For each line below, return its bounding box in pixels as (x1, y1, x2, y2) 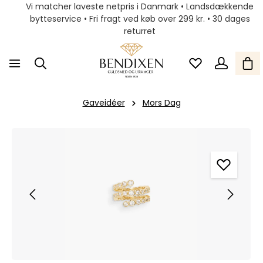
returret (124, 25, 156, 36)
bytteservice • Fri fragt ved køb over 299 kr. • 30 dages (29, 12, 250, 24)
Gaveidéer (82, 97, 125, 109)
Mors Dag (142, 97, 181, 109)
